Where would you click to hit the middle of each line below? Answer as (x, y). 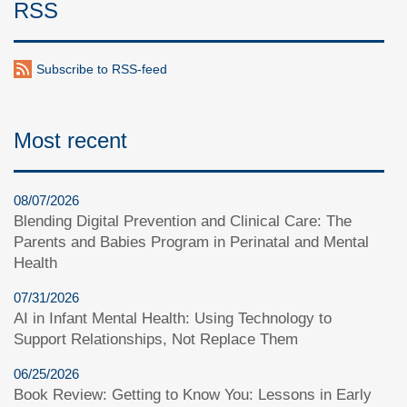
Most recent (70, 141)
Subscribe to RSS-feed (102, 69)
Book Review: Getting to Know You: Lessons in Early (193, 395)
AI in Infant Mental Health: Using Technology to (173, 319)
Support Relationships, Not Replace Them (156, 340)
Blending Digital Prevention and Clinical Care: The (183, 222)
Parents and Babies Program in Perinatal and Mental (191, 243)
